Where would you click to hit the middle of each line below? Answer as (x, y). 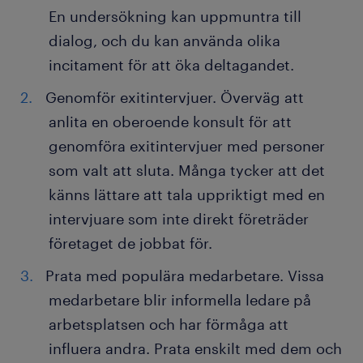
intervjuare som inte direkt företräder (179, 219)
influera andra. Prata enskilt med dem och (195, 349)
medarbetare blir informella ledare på (180, 300)
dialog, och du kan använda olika (164, 41)
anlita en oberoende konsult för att (170, 122)
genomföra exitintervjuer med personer (187, 146)
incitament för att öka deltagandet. (171, 65)
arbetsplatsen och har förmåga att (169, 325)
